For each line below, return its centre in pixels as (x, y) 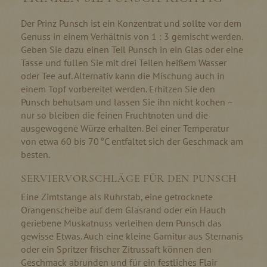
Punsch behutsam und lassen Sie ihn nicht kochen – (127, 102)
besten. (35, 154)
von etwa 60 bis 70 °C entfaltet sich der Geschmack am (132, 141)
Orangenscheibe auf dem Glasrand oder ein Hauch (123, 209)
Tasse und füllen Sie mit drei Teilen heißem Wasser (124, 62)
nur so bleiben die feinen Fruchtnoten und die (114, 115)
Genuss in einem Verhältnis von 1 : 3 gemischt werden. (132, 36)
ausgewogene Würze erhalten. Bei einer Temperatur (125, 128)
